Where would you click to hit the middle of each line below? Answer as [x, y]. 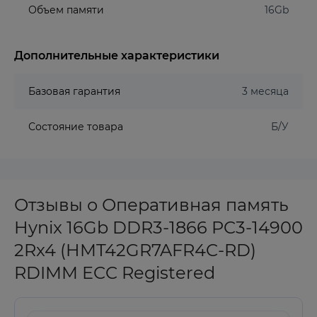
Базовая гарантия [74, 91]
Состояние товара [76, 127]
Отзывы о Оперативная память [151, 205]
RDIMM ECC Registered [115, 273]
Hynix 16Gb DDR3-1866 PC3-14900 [158, 227]
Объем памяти [66, 10]
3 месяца [265, 91]
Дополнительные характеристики [117, 56]
